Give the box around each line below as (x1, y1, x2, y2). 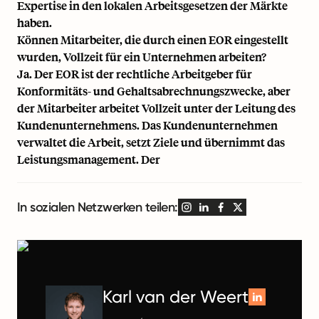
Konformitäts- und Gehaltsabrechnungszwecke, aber (17, 83, 291, 98)
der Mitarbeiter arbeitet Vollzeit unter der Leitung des (17, 100, 296, 115)
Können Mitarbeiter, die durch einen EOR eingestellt (17, 31, 288, 47)
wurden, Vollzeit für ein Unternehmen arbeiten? (17, 48, 266, 64)
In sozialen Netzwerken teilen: (17, 199, 178, 215)
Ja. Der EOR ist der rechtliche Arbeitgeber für (17, 66, 252, 81)
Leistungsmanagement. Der (17, 151, 160, 167)
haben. (17, 14, 52, 30)
